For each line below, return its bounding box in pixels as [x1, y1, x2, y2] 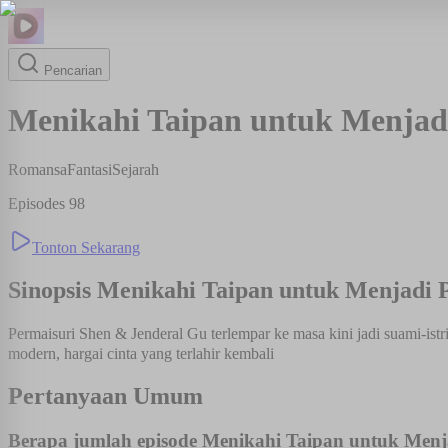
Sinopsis [8, 276, 97, 303]
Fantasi [67, 160, 112, 178]
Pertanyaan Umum [8, 382, 203, 409]
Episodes [8, 194, 69, 212]
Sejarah [112, 160, 159, 178]
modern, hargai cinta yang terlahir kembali [8, 344, 274, 362]
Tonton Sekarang [32, 238, 140, 256]
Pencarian [40, 63, 102, 78]
